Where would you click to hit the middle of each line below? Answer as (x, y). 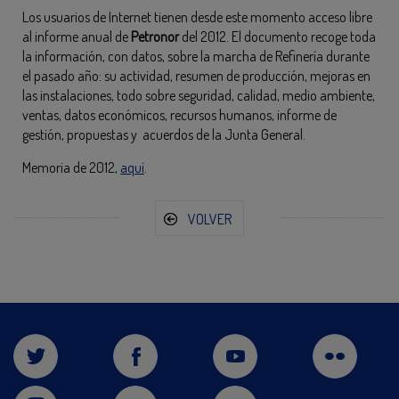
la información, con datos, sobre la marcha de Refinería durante (196, 56)
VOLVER (210, 219)
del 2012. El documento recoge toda (277, 37)
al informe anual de (77, 37)
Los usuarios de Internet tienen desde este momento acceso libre (197, 17)
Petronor (155, 37)
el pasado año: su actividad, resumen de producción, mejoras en (196, 76)
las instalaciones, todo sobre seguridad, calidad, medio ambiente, (199, 95)
